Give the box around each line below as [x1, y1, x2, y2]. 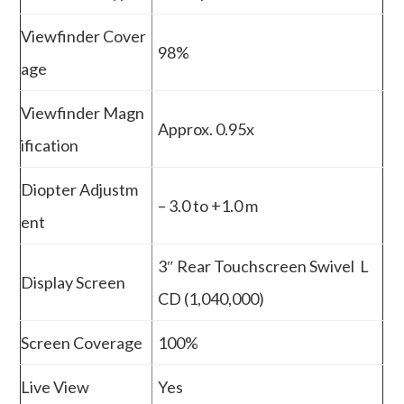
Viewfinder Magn [21, 102, 145, 123]
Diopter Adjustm [21, 179, 139, 199]
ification [21, 134, 79, 155]
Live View [21, 376, 90, 397]
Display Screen [21, 271, 126, 292]
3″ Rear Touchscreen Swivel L [158, 255, 370, 276]
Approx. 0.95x [158, 118, 255, 139]
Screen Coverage [21, 332, 143, 353]
